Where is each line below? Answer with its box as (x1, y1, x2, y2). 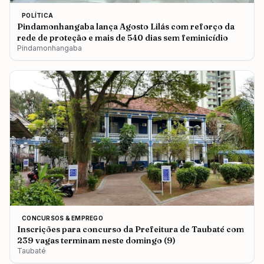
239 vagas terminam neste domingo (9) (17, 235, 176, 246)
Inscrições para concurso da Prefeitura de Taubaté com (17, 224, 244, 235)
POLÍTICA (22, 11, 53, 19)
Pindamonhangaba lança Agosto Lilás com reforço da (17, 21, 235, 32)
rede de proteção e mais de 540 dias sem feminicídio (17, 32, 228, 43)
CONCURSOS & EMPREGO (22, 214, 103, 222)
